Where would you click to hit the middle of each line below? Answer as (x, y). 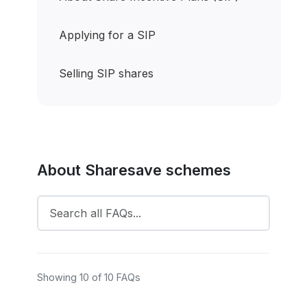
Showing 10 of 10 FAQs (89, 277)
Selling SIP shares (107, 73)
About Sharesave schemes (134, 170)
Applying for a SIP (108, 35)
